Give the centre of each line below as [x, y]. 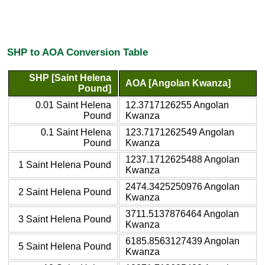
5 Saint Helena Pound [65, 246]
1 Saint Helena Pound [65, 164]
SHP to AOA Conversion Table [77, 52]
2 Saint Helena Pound [65, 192]
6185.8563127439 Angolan [182, 241]
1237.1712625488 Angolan [182, 159]
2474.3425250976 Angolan [182, 186]
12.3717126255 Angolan [177, 105]
